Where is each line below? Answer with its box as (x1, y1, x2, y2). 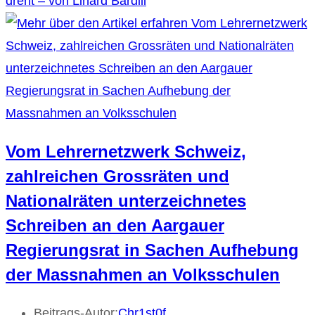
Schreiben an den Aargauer (6, 216, 224, 236)
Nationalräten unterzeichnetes (6, 191, 246, 211)
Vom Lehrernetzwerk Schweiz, (6, 142, 246, 162)
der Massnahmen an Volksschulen (6, 265, 280, 285)
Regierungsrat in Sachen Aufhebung (6, 240, 299, 260)
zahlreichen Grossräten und (6, 167, 229, 186)
